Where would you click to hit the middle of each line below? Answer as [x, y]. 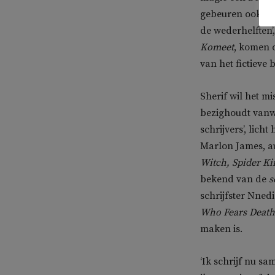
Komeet [217, 47]
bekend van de [234, 179]
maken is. [221, 229]
